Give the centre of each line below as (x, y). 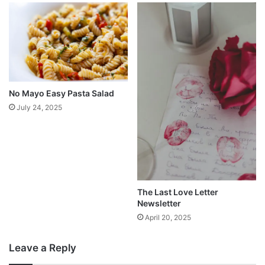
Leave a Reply (43, 248)
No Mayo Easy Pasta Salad (62, 93)
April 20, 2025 (168, 218)
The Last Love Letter (178, 192)
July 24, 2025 (39, 107)
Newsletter (159, 203)
